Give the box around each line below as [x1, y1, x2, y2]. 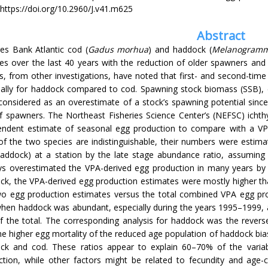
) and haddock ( [148, 44, 212, 55]
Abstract [196, 28, 245, 44]
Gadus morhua [87, 44, 149, 55]
